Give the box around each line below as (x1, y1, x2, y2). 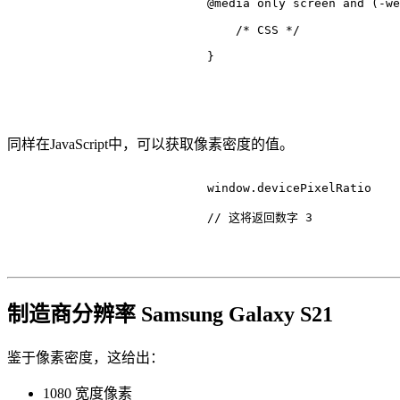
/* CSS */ (236, 23, 300, 37)
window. (7, 181, 257, 196)
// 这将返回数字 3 (207, 211, 312, 225)
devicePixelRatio (257, 181, 371, 196)
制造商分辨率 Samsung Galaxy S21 (7, 303, 333, 327)
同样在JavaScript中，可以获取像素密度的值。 (7, 137, 294, 153)
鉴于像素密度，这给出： (7, 350, 164, 366)
